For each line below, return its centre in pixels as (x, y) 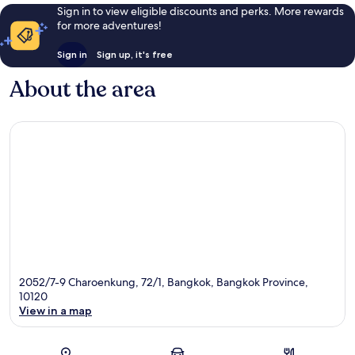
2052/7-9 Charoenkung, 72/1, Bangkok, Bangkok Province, (164, 282)
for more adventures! (109, 26)
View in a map (55, 310)
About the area (83, 90)
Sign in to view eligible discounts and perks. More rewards (200, 11)
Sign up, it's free (134, 55)
